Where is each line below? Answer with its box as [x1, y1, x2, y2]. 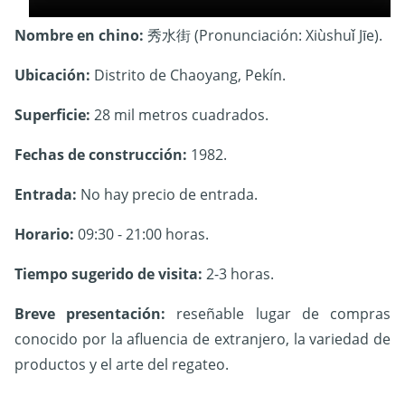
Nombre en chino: [14, 25, 147, 45]
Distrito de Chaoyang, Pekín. [90, 65, 286, 85]
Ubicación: [14, 65, 90, 85]
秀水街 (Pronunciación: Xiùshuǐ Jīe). [147, 25, 382, 45]
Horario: [14, 224, 74, 244]
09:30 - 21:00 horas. [74, 224, 209, 244]
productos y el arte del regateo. [14, 354, 229, 374]
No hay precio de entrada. [77, 184, 258, 204]
